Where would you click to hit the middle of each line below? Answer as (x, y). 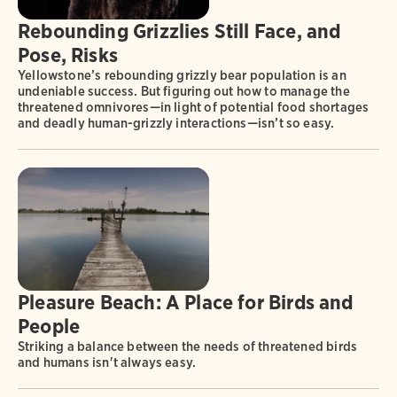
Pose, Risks (68, 54)
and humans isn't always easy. (107, 362)
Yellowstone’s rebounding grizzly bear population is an (182, 75)
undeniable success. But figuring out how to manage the (184, 91)
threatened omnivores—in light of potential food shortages (194, 107)
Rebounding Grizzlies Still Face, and (179, 31)
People (49, 326)
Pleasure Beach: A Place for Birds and (186, 302)
